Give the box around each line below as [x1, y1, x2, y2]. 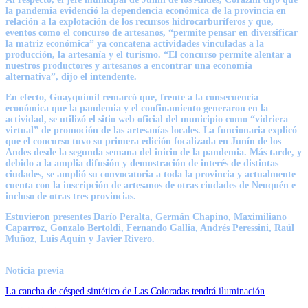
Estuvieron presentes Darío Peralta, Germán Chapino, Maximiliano [5, 211, 287, 222]
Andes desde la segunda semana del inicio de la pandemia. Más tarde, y [5, 146, 302, 157]
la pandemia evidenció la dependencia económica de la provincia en [5, 5, 286, 16]
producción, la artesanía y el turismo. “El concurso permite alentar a [5, 49, 291, 60]
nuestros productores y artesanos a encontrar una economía [5, 60, 252, 71]
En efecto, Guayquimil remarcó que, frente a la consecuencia [5, 91, 258, 102]
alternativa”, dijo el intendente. [5, 71, 137, 82]
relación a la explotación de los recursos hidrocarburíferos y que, [5, 16, 274, 27]
